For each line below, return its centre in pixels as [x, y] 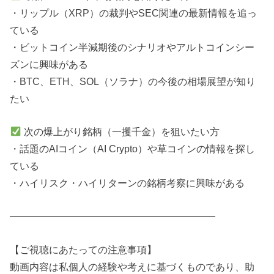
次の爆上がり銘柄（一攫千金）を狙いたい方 [121, 132]
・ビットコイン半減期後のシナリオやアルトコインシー [132, 47]
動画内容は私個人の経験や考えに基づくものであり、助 [132, 267]
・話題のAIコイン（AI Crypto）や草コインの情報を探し [133, 149]
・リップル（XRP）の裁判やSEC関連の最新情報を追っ [134, 13]
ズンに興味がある [49, 65]
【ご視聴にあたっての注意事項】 [83, 250]
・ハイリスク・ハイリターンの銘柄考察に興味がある [128, 183]
